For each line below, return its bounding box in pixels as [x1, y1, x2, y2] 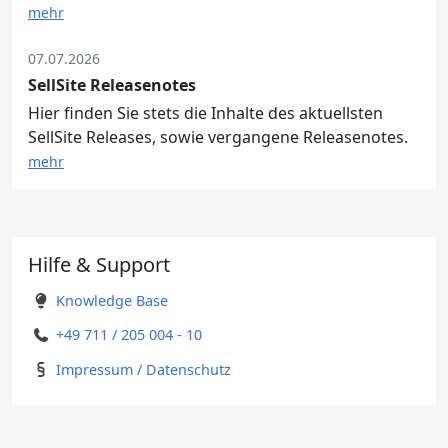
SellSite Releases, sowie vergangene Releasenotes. [28, 126, 408, 148]
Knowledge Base [56, 290, 168, 310]
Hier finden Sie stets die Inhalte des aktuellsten [28, 102, 383, 124]
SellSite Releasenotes [28, 74, 196, 96]
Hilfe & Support [28, 251, 170, 278]
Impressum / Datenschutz [56, 359, 231, 379]
